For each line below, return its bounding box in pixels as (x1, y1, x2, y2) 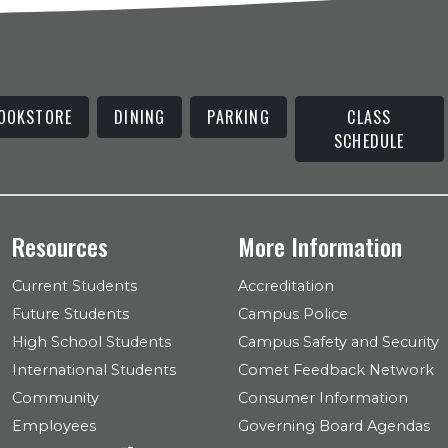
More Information (238, 228, 402, 264)
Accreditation (238, 277, 334, 295)
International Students (12, 361, 176, 379)
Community (12, 389, 99, 407)
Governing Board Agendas (238, 417, 430, 435)
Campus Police (238, 305, 348, 323)
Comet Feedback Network (238, 361, 434, 379)
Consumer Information (238, 389, 408, 407)
